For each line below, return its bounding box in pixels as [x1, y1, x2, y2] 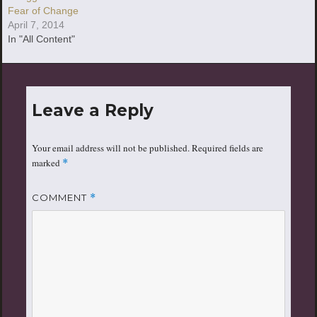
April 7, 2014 [8, 18, 64, 30]
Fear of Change [8, 4, 79, 16]
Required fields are [191, 142, 263, 155]
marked [31, 156, 62, 170]
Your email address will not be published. [31, 142, 190, 155]
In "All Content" [8, 33, 75, 45]
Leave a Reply [31, 100, 154, 121]
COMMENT [31, 192, 90, 204]
